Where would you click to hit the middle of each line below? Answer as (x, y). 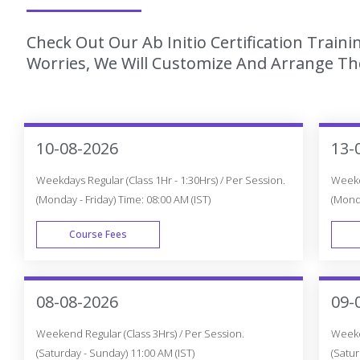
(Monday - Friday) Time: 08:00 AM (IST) (123, 200)
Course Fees (98, 235)
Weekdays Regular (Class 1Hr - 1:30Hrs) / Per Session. (161, 180)
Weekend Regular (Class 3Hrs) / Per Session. (140, 334)
